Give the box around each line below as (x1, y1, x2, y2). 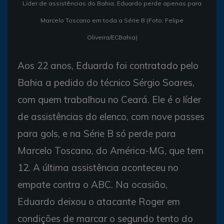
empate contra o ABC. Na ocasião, (17, 178, 167, 190)
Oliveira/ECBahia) (86, 33, 137, 41)
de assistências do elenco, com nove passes (17, 110, 204, 122)
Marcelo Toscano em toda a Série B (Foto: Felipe (40, 16, 183, 24)
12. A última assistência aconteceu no (17, 161, 178, 173)
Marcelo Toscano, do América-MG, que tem (17, 144, 203, 156)
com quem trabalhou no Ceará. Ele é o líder (17, 93, 201, 105)
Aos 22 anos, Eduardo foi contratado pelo (17, 59, 198, 71)
